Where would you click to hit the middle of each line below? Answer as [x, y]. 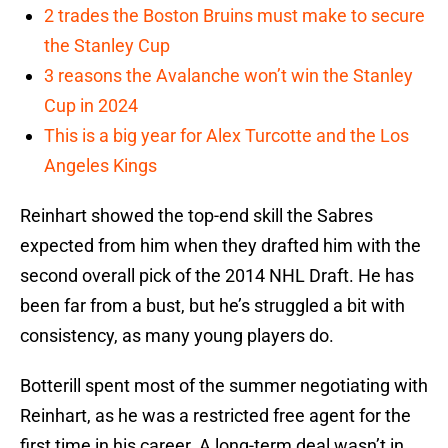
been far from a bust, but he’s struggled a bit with [212, 306]
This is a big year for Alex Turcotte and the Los [226, 136]
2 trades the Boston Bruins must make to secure [234, 16]
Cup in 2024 [91, 106]
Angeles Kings [100, 166]
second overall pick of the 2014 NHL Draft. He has [217, 276]
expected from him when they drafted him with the [220, 246]
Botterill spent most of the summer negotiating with [224, 386]
